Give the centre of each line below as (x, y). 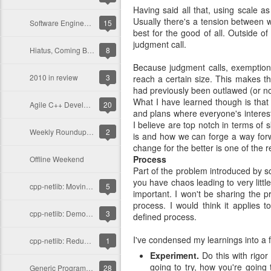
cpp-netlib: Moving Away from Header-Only (90, 186)
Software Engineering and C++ (88, 23)
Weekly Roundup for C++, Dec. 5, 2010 (90, 132)
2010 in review (54, 77)
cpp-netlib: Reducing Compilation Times (88, 240)
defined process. (165, 217)
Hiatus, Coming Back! (91, 50)
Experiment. (175, 255)
